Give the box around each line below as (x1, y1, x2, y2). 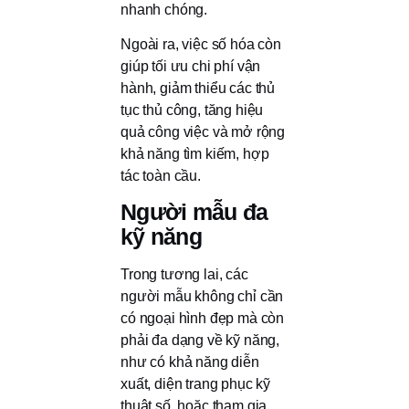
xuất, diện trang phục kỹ (121, 376, 271, 393)
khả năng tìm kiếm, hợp (121, 145, 269, 162)
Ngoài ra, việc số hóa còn (121, 36, 281, 52)
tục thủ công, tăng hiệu (121, 101, 264, 118)
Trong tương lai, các (121, 267, 248, 283)
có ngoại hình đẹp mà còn (121, 310, 285, 327)
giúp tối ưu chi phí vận (121, 58, 261, 74)
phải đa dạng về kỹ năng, (121, 332, 280, 349)
